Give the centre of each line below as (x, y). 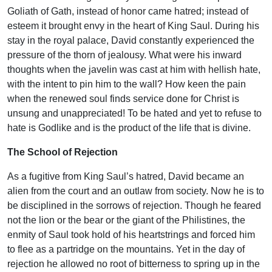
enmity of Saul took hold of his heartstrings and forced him (131, 235)
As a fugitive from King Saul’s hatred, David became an (126, 177)
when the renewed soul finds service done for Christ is (123, 99)
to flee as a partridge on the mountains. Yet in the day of (126, 250)
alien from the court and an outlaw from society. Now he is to (136, 191)
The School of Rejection (63, 152)
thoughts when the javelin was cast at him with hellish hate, (134, 70)
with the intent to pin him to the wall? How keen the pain (127, 84)
